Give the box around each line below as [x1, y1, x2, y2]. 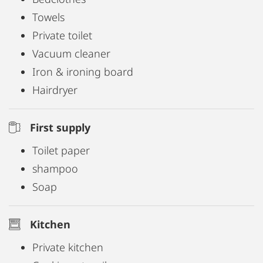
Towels [32, 10, 65, 24]
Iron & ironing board [32, 65, 133, 79]
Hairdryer [32, 83, 77, 97]
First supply [30, 120, 90, 134]
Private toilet [32, 28, 92, 42]
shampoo [32, 161, 78, 176]
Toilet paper [32, 143, 90, 157]
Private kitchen [32, 240, 103, 254]
